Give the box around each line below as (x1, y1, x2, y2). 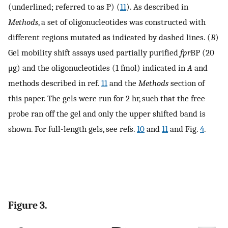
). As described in (126, 1, 188, 12)
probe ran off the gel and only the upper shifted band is (8, 108, 206, 119)
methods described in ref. (8, 77, 101, 88)
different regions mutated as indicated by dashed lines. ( (8, 32, 211, 42)
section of (168, 77, 205, 88)
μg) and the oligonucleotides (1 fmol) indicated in (8, 62, 187, 73)
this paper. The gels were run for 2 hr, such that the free (8, 93, 205, 103)
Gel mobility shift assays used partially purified (8, 47, 180, 58)
